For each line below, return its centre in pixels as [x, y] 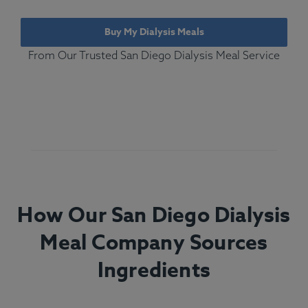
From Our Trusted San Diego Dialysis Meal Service [154, 55]
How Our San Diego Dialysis [154, 216]
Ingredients [154, 271]
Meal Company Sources [154, 243]
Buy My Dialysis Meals [154, 32]
